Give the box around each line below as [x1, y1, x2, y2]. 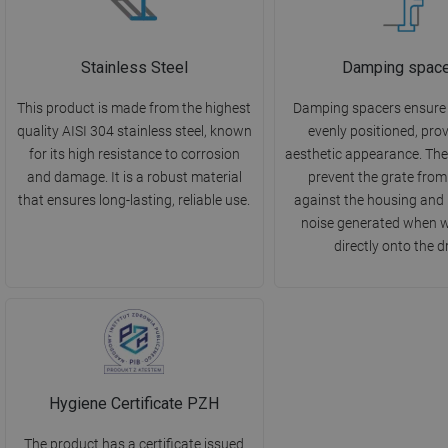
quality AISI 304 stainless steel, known [16, 123, 252, 140]
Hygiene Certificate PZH [49, 394, 220, 414]
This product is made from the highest [17, 100, 252, 117]
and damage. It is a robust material [26, 169, 242, 186]
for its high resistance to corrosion [28, 146, 240, 163]
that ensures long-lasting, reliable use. [18, 192, 251, 209]
